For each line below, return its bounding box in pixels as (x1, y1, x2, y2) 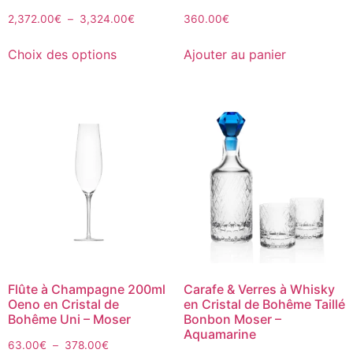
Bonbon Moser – (183, 310, 281, 327)
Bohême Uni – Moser (8, 310, 131, 327)
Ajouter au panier (183, 46, 286, 62)
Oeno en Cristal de (8, 295, 119, 312)
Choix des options (8, 46, 117, 62)
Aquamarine (183, 325, 256, 342)
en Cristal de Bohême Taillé (183, 295, 345, 312)
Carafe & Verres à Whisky (183, 281, 335, 297)
